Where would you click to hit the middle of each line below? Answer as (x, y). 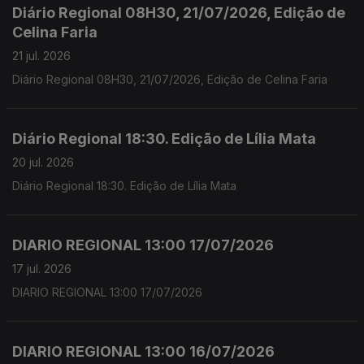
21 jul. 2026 (41, 56)
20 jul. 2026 (43, 162)
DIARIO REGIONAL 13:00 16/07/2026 (143, 351)
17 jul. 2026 (42, 269)
